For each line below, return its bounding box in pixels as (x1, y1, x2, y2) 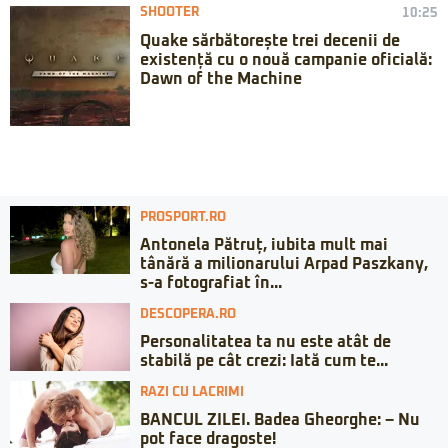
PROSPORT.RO (140, 211, 226, 225)
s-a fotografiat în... (140, 275, 282, 292)
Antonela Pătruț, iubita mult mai (140, 237, 388, 254)
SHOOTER (140, 6, 199, 20)
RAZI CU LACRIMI (140, 386, 244, 400)
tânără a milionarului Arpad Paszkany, (140, 256, 428, 273)
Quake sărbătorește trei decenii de (140, 33, 400, 50)
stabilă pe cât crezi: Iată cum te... (140, 353, 388, 370)
